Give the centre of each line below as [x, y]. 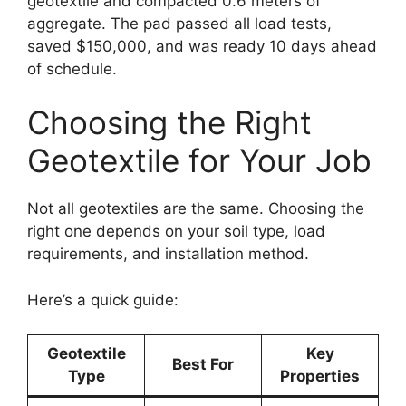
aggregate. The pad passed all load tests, [179, 23]
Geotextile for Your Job [199, 160]
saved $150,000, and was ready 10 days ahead [202, 46]
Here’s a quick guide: [103, 300]
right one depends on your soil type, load [176, 231]
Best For [203, 364]
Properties [320, 376]
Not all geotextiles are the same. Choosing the [196, 208]
